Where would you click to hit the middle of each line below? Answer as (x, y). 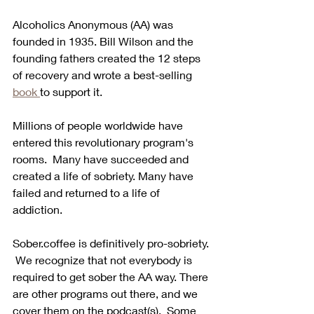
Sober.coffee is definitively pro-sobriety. (112, 243)
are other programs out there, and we (107, 294)
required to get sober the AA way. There (112, 277)
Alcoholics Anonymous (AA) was (94, 25)
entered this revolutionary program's (104, 142)
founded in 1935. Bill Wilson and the (104, 41)
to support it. (71, 92)
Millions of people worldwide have (99, 125)
